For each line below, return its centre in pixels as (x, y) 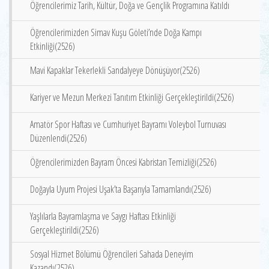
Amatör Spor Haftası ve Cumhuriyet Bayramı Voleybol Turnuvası (128, 124)
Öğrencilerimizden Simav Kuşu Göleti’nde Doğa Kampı (116, 32)
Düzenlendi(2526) (59, 138)
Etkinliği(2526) (53, 46)
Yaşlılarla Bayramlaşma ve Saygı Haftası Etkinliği (103, 216)
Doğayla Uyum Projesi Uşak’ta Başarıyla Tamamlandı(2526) (121, 189)
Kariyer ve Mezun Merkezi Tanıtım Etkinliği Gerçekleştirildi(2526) (132, 97)
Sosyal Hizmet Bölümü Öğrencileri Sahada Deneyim (112, 254)
